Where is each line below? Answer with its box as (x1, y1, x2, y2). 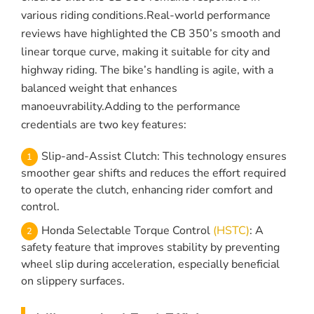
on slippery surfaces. (21, 273, 125, 289)
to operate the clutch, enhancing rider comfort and (21, 182, 273, 198)
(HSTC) (213, 223, 250, 239)
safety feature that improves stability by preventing (21, 240, 280, 256)
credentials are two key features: (21, 117, 186, 133)
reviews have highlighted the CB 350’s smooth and (21, 26, 280, 42)
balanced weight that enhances (21, 81, 177, 97)
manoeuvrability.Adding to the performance (21, 99, 240, 115)
